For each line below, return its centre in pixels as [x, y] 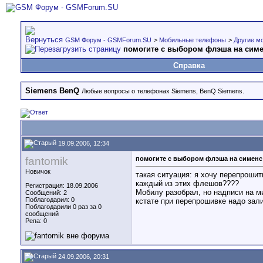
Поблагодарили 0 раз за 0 [63, 207]
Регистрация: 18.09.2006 [62, 186]
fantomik [47, 161]
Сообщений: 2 [46, 193]
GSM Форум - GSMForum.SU [108, 40]
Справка [189, 65]
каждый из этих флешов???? [187, 184]
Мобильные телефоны [193, 40]
